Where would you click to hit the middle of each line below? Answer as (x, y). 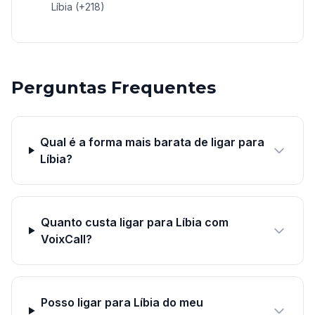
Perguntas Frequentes (114, 88)
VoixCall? (66, 239)
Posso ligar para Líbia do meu (122, 302)
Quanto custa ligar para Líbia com (134, 222)
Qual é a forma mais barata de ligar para (152, 142)
